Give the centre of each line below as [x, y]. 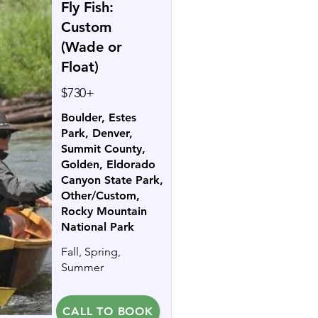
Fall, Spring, [91, 252]
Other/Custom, [100, 196]
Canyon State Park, [112, 180]
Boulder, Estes [99, 117]
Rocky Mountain [104, 211]
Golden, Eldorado [108, 164]
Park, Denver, [97, 133]
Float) [80, 67]
